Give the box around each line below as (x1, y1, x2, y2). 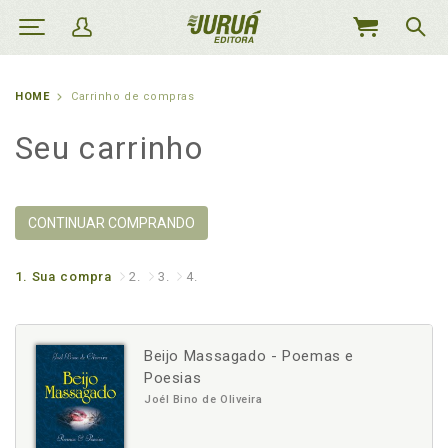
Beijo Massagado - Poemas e (144, 347, 355, 365)
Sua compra (31, 269, 113, 284)
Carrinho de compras (71, 90, 195, 103)
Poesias (144, 369, 202, 387)
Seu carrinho (15, 129, 203, 167)
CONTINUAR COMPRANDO (28, 215, 195, 231)
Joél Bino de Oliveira (144, 393, 263, 406)
